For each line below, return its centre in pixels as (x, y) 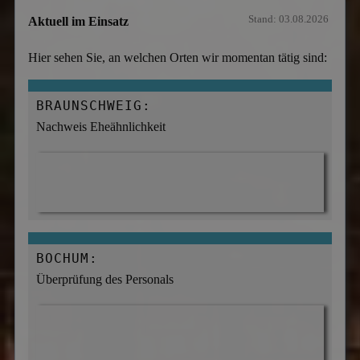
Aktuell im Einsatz (79, 21)
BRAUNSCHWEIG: (94, 105)
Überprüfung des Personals (105, 279)
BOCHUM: (67, 258)
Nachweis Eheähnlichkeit (101, 126)
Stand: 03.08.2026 (289, 19)
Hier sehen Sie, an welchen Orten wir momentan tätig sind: (178, 57)
